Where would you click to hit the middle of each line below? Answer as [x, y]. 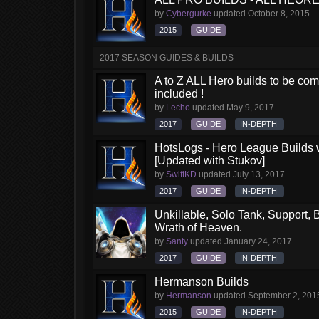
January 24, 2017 [258, 241]
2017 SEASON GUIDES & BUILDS [167, 58]
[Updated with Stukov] [210, 161]
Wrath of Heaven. [198, 228]
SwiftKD [181, 174]
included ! [179, 94]
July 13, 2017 [259, 174]
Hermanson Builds [202, 282]
